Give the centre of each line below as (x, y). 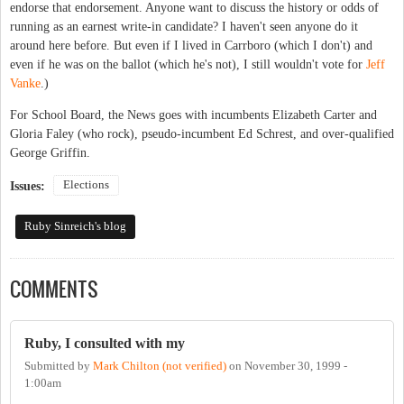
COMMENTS (54, 289)
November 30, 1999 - (296, 367)
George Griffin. (50, 152)
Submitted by (59, 367)
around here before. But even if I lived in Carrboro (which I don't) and (191, 45)
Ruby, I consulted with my (105, 343)
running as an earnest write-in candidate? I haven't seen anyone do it (184, 26)
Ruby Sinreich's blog (75, 226)
